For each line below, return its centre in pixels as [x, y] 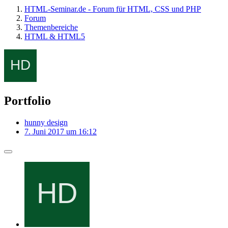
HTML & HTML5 [55, 36]
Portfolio [27, 101]
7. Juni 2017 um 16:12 [61, 131]
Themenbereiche [51, 27]
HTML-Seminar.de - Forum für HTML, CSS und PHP [113, 9]
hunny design [46, 122]
